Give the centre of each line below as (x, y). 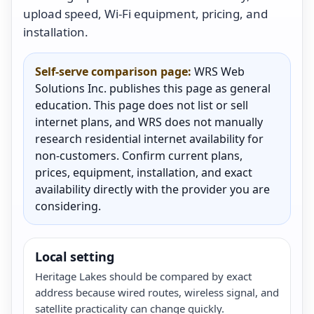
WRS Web (218, 71)
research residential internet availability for (149, 138)
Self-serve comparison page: (113, 71)
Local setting (75, 256)
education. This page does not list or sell (142, 105)
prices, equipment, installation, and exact (144, 172)
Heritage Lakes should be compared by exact (143, 276)
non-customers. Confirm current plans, (139, 155)
